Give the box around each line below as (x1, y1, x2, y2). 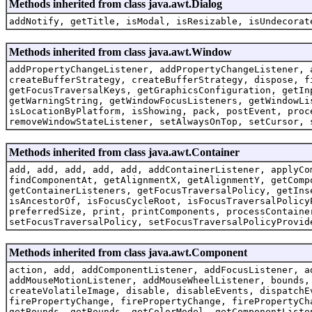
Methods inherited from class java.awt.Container (9, 146, 240, 158)
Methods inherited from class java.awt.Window (9, 45, 232, 58)
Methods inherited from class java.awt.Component (9, 246, 247, 258)
